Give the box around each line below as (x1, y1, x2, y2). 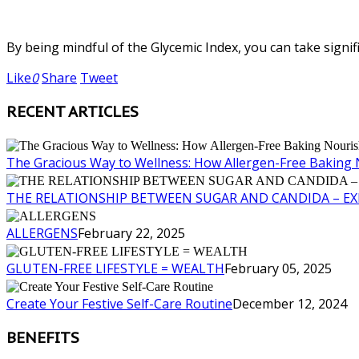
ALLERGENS (6, 224, 78, 242)
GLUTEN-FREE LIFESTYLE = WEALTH (6, 259, 224, 277)
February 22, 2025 (78, 224, 185, 242)
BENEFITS (6, 327, 79, 347)
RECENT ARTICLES (6, 102, 139, 122)
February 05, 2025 (224, 259, 332, 277)
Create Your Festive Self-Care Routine (6, 294, 232, 313)
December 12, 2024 (232, 294, 347, 313)
